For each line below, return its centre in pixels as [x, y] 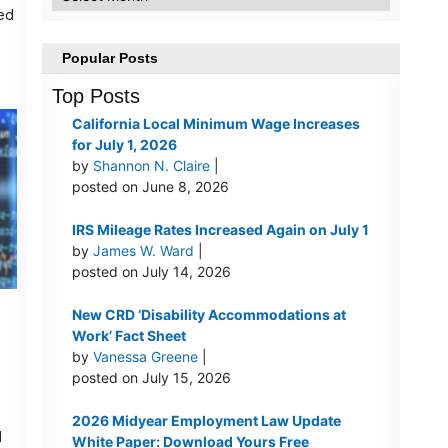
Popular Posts [109, 58]
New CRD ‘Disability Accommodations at [208, 315]
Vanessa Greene [145, 357]
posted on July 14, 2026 [151, 272]
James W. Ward [143, 251]
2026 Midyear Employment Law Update [206, 421]
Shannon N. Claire [151, 166]
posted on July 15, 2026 [151, 378]
